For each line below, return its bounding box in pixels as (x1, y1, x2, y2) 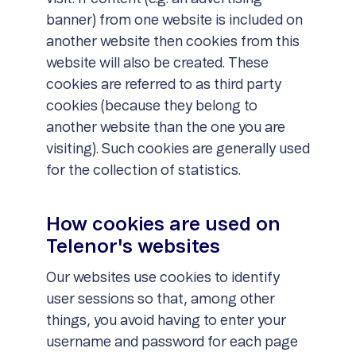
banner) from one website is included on (45, 14, 303, 28)
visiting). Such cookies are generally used (45, 142, 310, 157)
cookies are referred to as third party (45, 78, 281, 92)
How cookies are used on (45, 215, 281, 234)
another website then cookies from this (45, 35, 300, 49)
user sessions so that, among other (45, 292, 275, 307)
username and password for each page (45, 335, 298, 350)
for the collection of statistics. (45, 164, 241, 178)
